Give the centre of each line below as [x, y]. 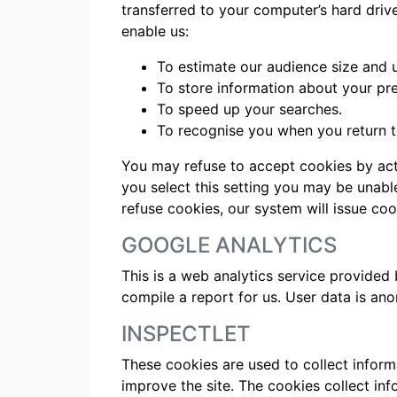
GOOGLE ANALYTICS [229, 245]
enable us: [155, 31]
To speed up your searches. [249, 109]
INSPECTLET [186, 334]
